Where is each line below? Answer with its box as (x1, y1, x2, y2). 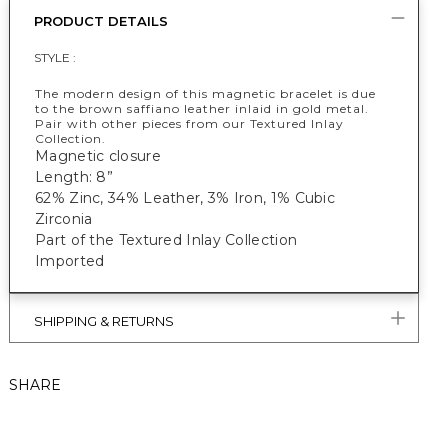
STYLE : (34, 50, 76, 65)
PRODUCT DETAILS (34, 13, 168, 29)
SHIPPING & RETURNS (34, 313, 174, 329)
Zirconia (35, 210, 93, 228)
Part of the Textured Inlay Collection (35, 231, 298, 249)
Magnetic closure (35, 147, 161, 165)
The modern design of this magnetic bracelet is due (35, 86, 376, 101)
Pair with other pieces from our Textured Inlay (35, 116, 344, 131)
